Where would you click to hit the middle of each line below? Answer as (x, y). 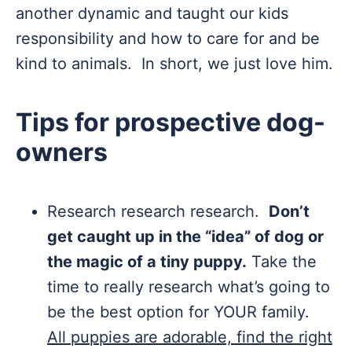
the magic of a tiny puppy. (147, 262)
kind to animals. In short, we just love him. (174, 64)
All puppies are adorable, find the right (190, 337)
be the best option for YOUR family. (181, 312)
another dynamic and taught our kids (152, 13)
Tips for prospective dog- (170, 122)
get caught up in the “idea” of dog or (185, 236)
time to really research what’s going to (189, 287)
